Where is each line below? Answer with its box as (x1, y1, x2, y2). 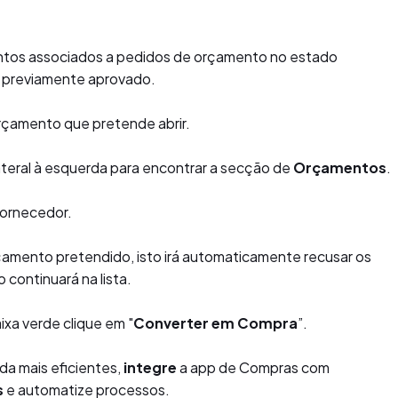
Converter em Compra (133, 314, 298, 332)
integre (123, 358, 179, 377)
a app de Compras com (179, 358, 330, 377)
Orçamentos (293, 158, 386, 177)
